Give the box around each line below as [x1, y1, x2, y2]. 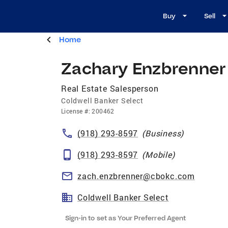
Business [145, 127, 181, 138]
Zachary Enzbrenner [61, 57, 226, 78]
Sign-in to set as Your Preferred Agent [65, 213, 186, 222]
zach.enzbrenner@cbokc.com [77, 170, 195, 181]
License [61, 106, 83, 115]
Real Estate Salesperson [61, 82, 159, 94]
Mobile [145, 149, 172, 160]
